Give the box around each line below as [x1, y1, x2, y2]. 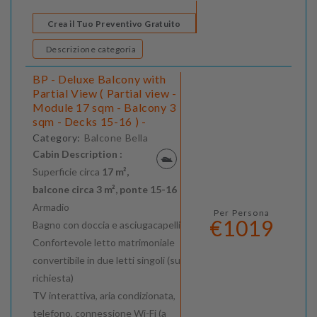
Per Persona [213, 207, 270, 219]
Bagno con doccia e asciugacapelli [33, 219, 180, 231]
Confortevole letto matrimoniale [33, 236, 175, 249]
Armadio [33, 201, 69, 214]
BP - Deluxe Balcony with [33, 72, 166, 86]
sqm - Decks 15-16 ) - [33, 115, 146, 129]
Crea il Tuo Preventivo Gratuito [47, 18, 181, 30]
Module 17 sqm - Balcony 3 [33, 100, 176, 115]
